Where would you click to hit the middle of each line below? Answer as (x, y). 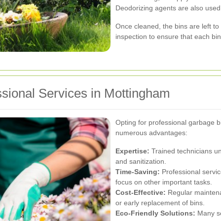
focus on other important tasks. (164, 182)
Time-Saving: (138, 171)
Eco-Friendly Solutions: (155, 213)
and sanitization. (141, 161)
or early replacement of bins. (160, 203)
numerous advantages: (151, 132)
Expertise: (132, 151)
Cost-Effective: (141, 192)
